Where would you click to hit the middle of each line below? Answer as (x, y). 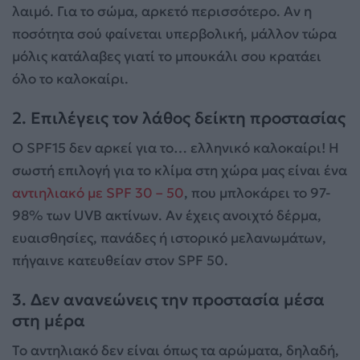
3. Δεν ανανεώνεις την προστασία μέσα (168, 300)
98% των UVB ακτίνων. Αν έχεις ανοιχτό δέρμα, (167, 216)
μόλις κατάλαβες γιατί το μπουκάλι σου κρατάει (167, 56)
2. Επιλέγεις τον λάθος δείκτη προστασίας (179, 118)
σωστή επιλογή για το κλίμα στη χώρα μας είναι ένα (180, 171)
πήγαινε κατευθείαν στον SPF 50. (120, 261)
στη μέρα (49, 321)
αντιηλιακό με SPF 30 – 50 (98, 193)
